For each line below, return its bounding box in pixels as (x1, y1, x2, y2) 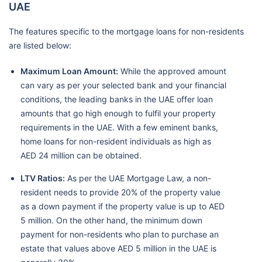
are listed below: (9, 40, 71, 50)
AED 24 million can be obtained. (20, 150, 144, 160)
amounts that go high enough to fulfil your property (20, 108, 216, 118)
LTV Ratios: (20, 173, 65, 183)
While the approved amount (118, 66, 226, 76)
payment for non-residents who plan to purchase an (20, 229, 219, 239)
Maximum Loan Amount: (20, 66, 118, 76)
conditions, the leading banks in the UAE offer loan (20, 94, 213, 104)
